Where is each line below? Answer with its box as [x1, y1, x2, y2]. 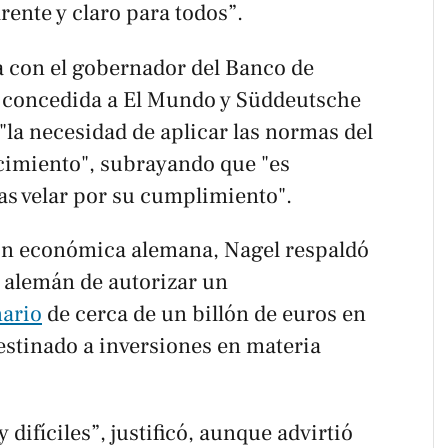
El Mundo [123, 85, 216, 114]
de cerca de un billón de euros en [42, 300, 366, 329]
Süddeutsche [236, 85, 361, 114]
